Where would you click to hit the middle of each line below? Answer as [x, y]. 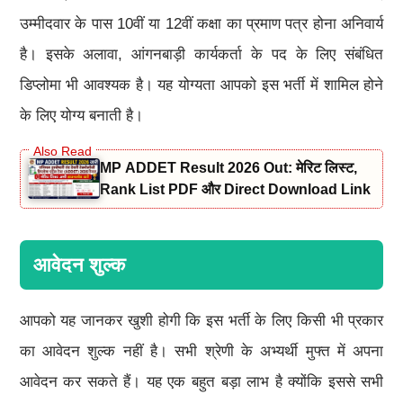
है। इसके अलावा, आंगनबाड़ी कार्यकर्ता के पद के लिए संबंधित [201, 54]
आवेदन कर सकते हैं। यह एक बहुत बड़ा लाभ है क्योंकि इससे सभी [201, 381]
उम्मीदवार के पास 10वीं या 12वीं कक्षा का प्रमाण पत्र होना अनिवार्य [201, 23]
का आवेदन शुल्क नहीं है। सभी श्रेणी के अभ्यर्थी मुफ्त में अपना [201, 351]
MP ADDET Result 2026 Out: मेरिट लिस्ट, [228, 167]
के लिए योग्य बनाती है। [81, 115]
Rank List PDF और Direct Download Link [235, 189]
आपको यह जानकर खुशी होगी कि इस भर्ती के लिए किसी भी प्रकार [201, 320]
